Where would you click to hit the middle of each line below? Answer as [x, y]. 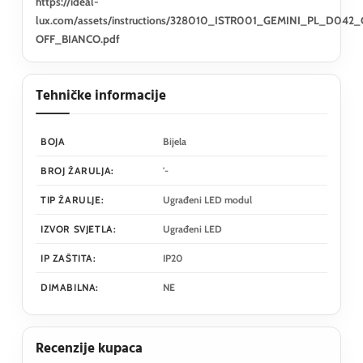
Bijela [175, 141]
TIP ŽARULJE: [73, 199]
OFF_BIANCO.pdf [78, 38]
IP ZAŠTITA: [68, 258]
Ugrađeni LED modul [207, 199]
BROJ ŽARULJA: [77, 170]
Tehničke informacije [101, 96]
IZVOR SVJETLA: [79, 228]
